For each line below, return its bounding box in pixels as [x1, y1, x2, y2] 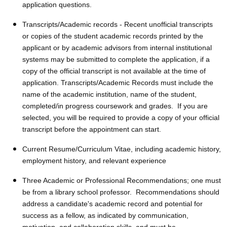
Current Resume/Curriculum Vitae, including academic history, [22, 144, 221, 153]
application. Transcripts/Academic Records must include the [22, 78, 213, 87]
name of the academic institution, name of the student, [22, 90, 197, 98]
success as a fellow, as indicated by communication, [22, 211, 188, 219]
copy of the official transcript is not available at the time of [22, 66, 206, 75]
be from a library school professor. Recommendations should [22, 187, 219, 196]
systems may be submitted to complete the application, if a [22, 55, 210, 63]
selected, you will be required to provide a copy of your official [22, 113, 219, 122]
